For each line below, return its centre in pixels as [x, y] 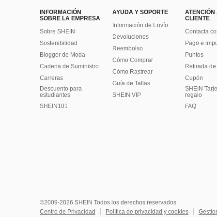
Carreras [51, 78]
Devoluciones [131, 37]
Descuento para [61, 89]
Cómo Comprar [133, 60]
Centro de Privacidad [68, 212]
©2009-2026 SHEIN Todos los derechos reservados [108, 203]
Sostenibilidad [59, 43]
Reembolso [128, 49]
